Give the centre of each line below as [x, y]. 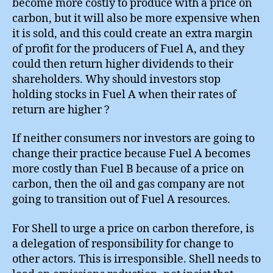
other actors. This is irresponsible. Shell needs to [136, 259]
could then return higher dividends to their [123, 64]
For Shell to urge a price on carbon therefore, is [133, 229]
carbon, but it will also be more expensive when [136, 18]
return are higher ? [61, 110]
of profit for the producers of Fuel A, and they [128, 49]
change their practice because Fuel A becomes [131, 154]
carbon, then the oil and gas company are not [128, 184]
